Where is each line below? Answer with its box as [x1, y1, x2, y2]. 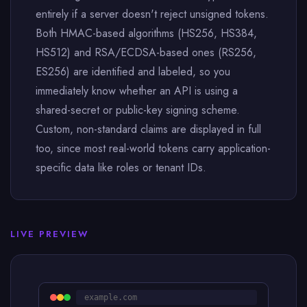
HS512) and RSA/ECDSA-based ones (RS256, [36, 45, 256, 60]
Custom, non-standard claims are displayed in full [36, 121, 261, 137]
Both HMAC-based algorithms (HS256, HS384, [36, 25, 257, 41]
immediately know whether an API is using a [36, 83, 238, 99]
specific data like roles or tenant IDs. [36, 160, 206, 175]
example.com [84, 293, 137, 302]
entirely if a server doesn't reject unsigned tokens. [36, 6, 269, 22]
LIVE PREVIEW [10, 228, 89, 241]
